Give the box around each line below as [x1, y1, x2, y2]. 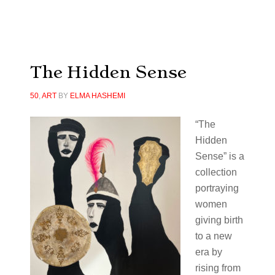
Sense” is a [195, 151, 244, 161]
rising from [195, 263, 241, 273]
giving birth [195, 215, 243, 225]
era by [195, 247, 222, 257]
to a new [195, 231, 232, 241]
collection [195, 167, 237, 177]
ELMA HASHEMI [69, 91, 125, 100]
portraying [195, 183, 239, 193]
